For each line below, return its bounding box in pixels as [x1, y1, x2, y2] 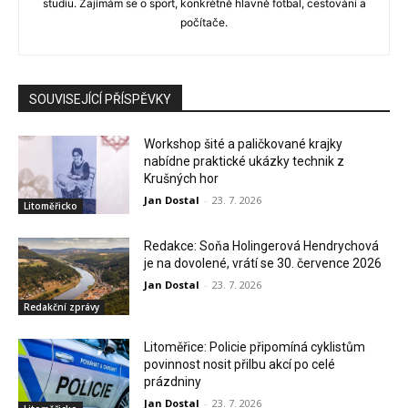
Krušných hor [144, 171, 219, 187]
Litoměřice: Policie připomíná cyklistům [144, 340, 366, 355]
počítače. [180, 15, 228, 30]
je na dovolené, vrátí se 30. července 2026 [144, 255, 382, 270]
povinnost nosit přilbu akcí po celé [144, 357, 336, 372]
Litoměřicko [24, 199, 77, 212]
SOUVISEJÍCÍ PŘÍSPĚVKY [29, 92, 171, 107]
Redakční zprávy [24, 301, 99, 314]
